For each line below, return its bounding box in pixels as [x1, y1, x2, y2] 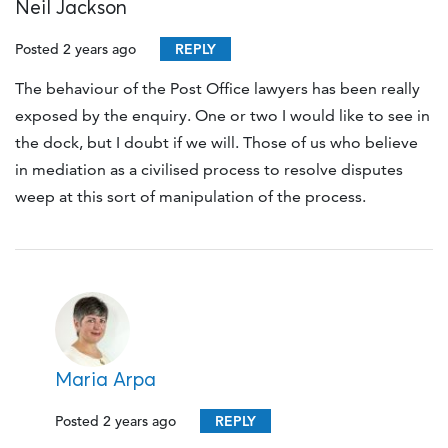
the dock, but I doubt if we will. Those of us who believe [15, 133, 418, 153]
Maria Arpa [55, 368, 156, 392]
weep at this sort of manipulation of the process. [15, 187, 366, 207]
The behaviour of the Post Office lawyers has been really [15, 79, 420, 99]
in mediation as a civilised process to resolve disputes [15, 160, 403, 180]
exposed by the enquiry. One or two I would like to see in [15, 106, 430, 126]
